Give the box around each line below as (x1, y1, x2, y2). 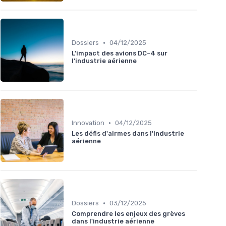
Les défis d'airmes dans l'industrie (72, 130, 184, 138)
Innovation (72, 119, 104, 127)
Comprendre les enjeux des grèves (72, 210, 185, 218)
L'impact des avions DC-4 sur (72, 49, 167, 58)
